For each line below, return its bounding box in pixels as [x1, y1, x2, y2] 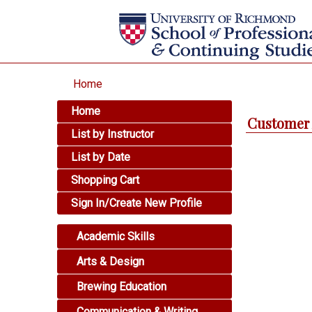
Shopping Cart [71, 173, 140, 187]
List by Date [71, 150, 131, 164]
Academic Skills [74, 230, 155, 243]
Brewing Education [74, 280, 167, 293]
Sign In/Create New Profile [71, 196, 203, 210]
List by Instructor [71, 127, 155, 141]
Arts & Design [74, 255, 145, 268]
